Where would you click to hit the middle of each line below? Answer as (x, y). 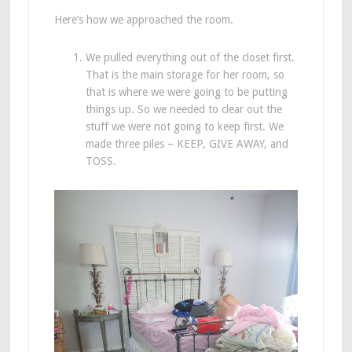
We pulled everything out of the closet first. (190, 58)
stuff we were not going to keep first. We (184, 127)
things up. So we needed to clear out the (183, 110)
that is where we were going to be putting (186, 92)
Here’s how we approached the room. (143, 20)
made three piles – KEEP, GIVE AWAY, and (187, 144)
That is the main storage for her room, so (185, 75)
